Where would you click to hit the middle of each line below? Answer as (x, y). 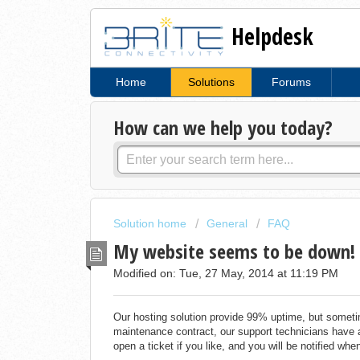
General (227, 224)
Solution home (151, 224)
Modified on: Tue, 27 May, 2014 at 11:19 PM (226, 273)
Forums (291, 82)
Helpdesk (273, 36)
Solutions (211, 82)
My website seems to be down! (234, 251)
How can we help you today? (223, 128)
